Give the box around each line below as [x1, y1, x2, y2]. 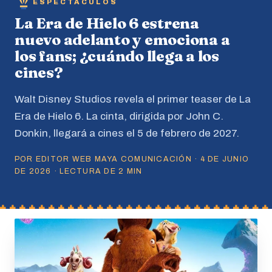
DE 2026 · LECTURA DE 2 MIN [15, 166, 143, 175]
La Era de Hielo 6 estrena [15, 14, 199, 32]
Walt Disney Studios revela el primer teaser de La [15, 93, 251, 106]
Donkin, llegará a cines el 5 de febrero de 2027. [15, 127, 239, 140]
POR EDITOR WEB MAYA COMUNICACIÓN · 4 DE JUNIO [15, 154, 250, 163]
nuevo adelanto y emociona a [15, 30, 230, 49]
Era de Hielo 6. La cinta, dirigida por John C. [15, 110, 223, 123]
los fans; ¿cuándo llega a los [15, 47, 219, 65]
